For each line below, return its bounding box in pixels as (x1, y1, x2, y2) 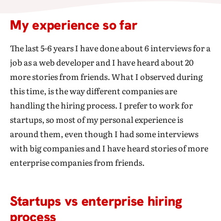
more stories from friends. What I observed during (10, 71, 203, 83)
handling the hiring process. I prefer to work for (10, 99, 193, 111)
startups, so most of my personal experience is (10, 113, 183, 126)
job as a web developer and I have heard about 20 (10, 56, 193, 69)
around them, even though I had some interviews (10, 128, 198, 140)
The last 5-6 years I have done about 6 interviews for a (10, 42, 211, 54)
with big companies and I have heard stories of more (10, 142, 208, 154)
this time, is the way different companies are (10, 85, 177, 97)
